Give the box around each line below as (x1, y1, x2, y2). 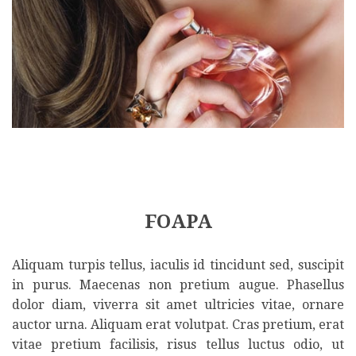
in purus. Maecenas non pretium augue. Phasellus (12, 277, 344, 292)
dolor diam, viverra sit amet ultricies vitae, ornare (12, 296, 344, 312)
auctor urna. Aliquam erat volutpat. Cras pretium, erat (12, 316, 344, 332)
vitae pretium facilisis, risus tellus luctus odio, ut (12, 336, 344, 352)
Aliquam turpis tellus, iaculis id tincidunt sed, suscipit (12, 257, 344, 273)
